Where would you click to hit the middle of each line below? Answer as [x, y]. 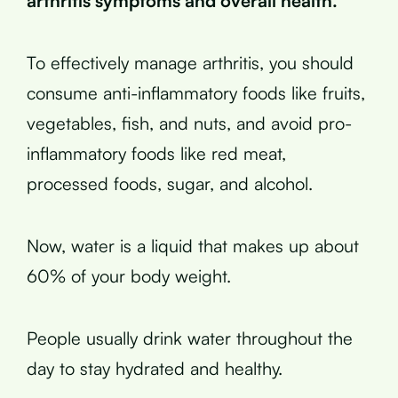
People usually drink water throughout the [190, 338]
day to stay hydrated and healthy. [155, 368]
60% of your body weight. [129, 276]
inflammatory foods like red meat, [156, 153]
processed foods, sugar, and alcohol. [170, 183]
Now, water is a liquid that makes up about [193, 246]
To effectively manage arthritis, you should [190, 63]
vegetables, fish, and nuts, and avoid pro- [189, 123]
